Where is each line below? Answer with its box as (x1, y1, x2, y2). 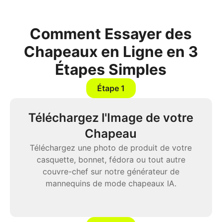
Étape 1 (97, 83, 125, 94)
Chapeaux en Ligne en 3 (24, 43, 198, 61)
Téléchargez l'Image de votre (28, 111, 194, 125)
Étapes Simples (55, 60, 167, 79)
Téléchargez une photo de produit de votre (30, 143, 192, 153)
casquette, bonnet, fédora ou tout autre (37, 155, 185, 165)
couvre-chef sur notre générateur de (43, 166, 179, 177)
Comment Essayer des (30, 25, 192, 43)
